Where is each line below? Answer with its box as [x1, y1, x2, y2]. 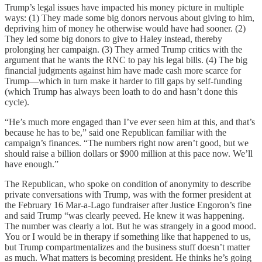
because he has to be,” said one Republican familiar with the [5, 127, 226, 137]
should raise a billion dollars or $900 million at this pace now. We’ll [5, 149, 253, 158]
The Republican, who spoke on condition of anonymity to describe [5, 179, 251, 189]
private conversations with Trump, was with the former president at [5, 189, 251, 199]
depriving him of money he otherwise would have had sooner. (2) [5, 23, 246, 33]
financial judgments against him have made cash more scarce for [5, 65, 241, 75]
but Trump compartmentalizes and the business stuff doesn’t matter [5, 242, 250, 252]
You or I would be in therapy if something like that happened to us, [5, 232, 251, 242]
